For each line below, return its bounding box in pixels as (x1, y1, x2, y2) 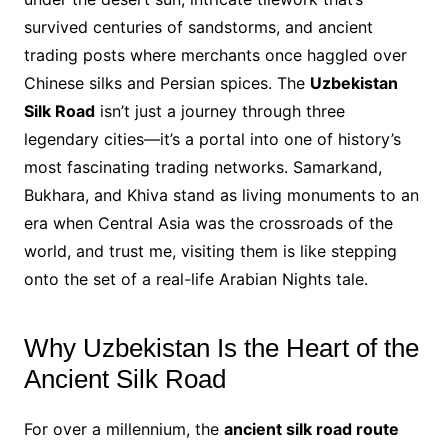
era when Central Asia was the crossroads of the (23, 213, 393, 234)
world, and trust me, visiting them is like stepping (23, 241, 397, 262)
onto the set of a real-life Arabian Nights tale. (23, 269, 368, 290)
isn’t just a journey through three (94, 101, 345, 122)
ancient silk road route (223, 419, 399, 440)
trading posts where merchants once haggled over (23, 45, 407, 66)
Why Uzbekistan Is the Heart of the (23, 333, 419, 364)
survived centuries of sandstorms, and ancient (23, 17, 373, 38)
